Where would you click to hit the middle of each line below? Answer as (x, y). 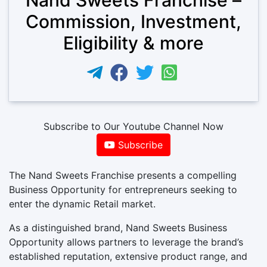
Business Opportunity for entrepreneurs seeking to (123, 189)
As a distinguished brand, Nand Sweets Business (118, 227)
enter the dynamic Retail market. (82, 204)
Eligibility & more (133, 43)
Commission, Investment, (133, 21)
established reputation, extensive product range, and (128, 256)
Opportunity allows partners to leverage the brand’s (126, 242)
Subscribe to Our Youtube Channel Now (133, 126)
